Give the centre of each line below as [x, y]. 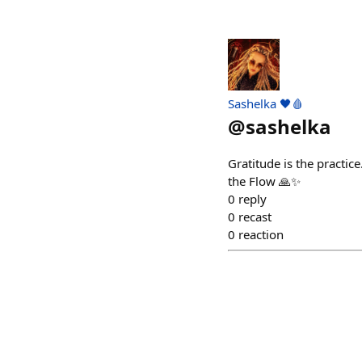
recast [255, 217]
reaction [261, 234]
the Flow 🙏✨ [264, 181]
